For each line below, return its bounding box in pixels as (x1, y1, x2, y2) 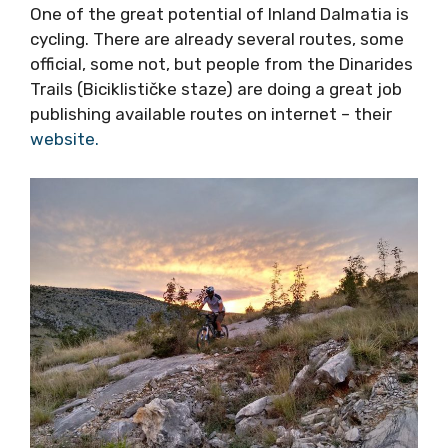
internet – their (30, 79, 155, 99)
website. (155, 79, 224, 99)
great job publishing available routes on (30, 54, 344, 74)
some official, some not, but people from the (30, 4, 383, 24)
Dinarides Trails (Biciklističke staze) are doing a (30, 29, 403, 49)
